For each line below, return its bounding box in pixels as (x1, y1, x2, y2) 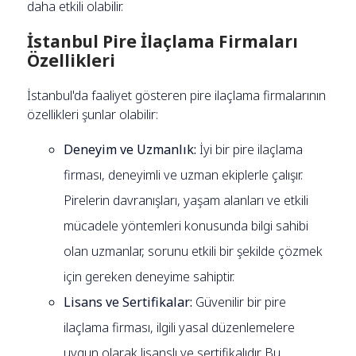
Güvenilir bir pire (192, 292, 287, 311)
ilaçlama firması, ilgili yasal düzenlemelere (64, 318, 296, 336)
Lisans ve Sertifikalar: (64, 292, 193, 311)
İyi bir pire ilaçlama (196, 140, 304, 158)
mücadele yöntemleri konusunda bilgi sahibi (64, 216, 309, 234)
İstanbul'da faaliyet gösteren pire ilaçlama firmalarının (27, 86, 327, 104)
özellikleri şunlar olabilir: (27, 105, 159, 123)
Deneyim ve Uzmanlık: (64, 140, 197, 158)
